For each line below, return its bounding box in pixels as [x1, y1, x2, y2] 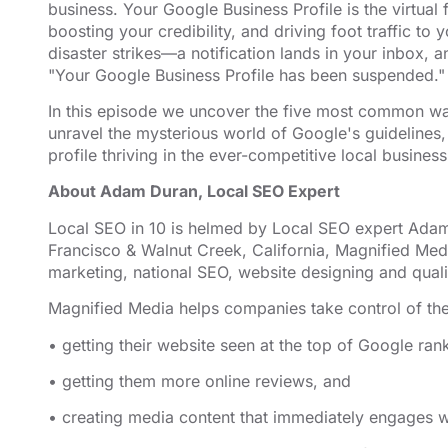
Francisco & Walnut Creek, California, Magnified [48, 239, 410, 260]
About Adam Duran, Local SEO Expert [48, 181, 340, 202]
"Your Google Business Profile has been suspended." [48, 64, 445, 85]
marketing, [48, 261, 133, 282]
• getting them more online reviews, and [48, 370, 351, 391]
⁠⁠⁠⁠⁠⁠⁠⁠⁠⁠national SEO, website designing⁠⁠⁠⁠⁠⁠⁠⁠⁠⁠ [133, 261, 374, 282]
